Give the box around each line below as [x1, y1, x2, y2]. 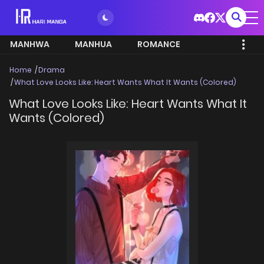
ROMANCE [137, 38, 180, 50]
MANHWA [10, 38, 49, 50]
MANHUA [75, 38, 112, 50]
